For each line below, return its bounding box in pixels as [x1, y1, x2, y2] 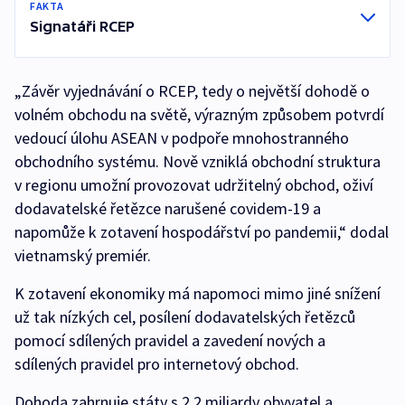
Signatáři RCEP [30, 18, 135, 35]
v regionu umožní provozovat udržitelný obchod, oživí [14, 174, 373, 196]
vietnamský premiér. [14, 245, 151, 267]
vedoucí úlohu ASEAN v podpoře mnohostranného [14, 127, 349, 149]
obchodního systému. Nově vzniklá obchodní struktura [14, 151, 381, 173]
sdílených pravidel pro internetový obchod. [14, 353, 299, 375]
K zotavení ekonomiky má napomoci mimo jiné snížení [14, 283, 381, 305]
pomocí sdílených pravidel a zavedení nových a [14, 330, 325, 352]
